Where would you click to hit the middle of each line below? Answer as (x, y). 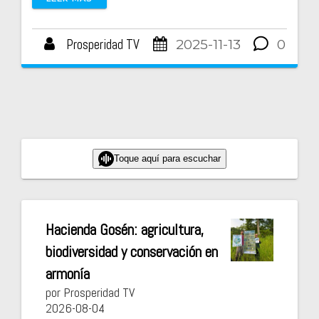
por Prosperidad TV (90, 293)
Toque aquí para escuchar (167, 158)
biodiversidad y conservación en (132, 252)
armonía (68, 274)
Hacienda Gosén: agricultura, (125, 230)
